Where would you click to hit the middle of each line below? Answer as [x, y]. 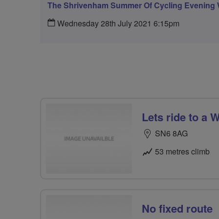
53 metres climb [182, 151]
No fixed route [177, 208]
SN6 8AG [171, 133]
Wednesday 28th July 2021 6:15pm [117, 23]
